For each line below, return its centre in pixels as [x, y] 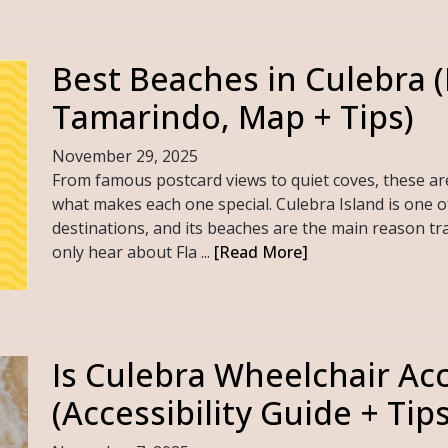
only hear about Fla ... [132, 251]
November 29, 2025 [124, 155]
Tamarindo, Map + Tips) [232, 116]
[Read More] [260, 251]
